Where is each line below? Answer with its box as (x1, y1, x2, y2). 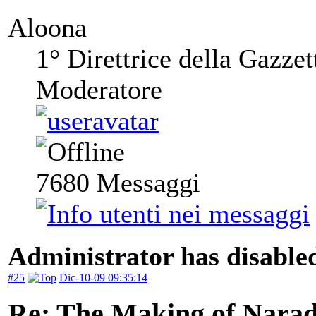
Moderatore (36, 75, 162, 105)
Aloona (8, 13, 87, 43)
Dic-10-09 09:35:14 (59, 272, 147, 284)
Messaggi (90, 168, 200, 198)
